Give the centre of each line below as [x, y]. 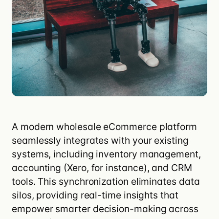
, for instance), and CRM [139, 168]
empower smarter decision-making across [105, 209]
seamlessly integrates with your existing [100, 141]
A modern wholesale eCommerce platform [104, 127]
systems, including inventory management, [106, 154]
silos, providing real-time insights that [95, 195]
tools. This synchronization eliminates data [106, 182]
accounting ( [40, 168]
